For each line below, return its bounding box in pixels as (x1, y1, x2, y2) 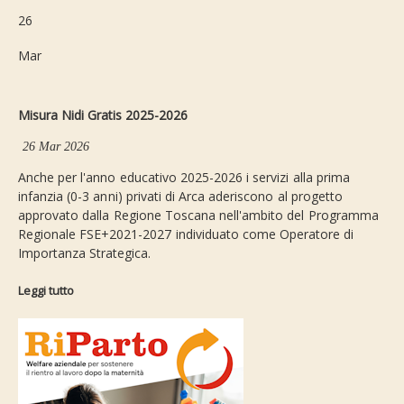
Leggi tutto (18, 282, 74, 299)
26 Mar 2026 (23, 139, 90, 154)
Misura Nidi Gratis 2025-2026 (18, 106, 188, 124)
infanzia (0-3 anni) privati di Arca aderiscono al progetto (18, 188, 343, 206)
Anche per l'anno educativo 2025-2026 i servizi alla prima (18, 169, 350, 187)
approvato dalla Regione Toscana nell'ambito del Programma (18, 207, 379, 225)
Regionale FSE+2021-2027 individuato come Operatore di (18, 225, 354, 243)
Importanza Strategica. (18, 244, 151, 262)
